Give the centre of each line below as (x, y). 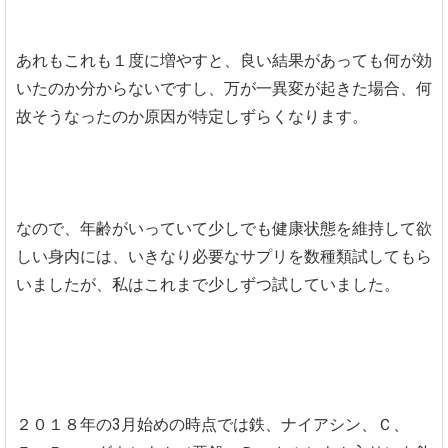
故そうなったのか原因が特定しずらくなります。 (192, 116)
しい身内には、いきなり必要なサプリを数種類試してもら (224, 256)
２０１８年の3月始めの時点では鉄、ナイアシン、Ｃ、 (212, 424)
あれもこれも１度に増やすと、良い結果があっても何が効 (224, 60)
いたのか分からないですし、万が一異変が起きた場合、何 (224, 88)
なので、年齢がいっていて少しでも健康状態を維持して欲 (224, 228)
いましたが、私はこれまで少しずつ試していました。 (208, 284)
